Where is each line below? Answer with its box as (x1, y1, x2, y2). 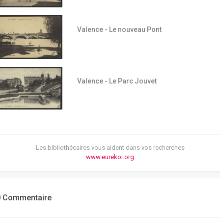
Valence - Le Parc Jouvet (77, 77, 157, 85)
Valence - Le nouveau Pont (77, 26, 162, 34)
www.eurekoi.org (86, 153, 134, 161)
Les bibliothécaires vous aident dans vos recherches (35, 143, 185, 151)
